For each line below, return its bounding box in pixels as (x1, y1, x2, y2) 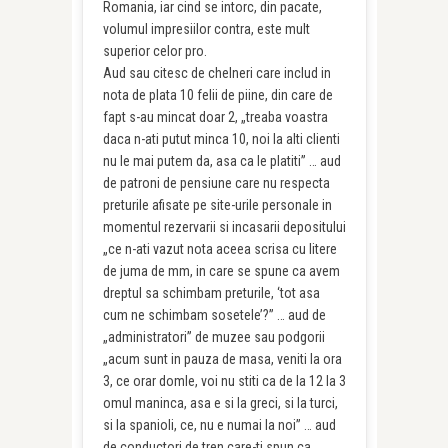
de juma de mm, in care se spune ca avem (102, 263, 340, 279)
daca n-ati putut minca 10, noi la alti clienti (102, 131, 340, 147)
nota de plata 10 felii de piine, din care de (102, 87, 333, 103)
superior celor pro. (102, 43, 207, 59)
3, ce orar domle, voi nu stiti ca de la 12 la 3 (102, 373, 346, 389)
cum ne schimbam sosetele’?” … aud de (102, 307, 326, 323)
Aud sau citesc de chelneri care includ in (102, 65, 331, 81)
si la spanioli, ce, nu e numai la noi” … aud (102, 417, 336, 433)
